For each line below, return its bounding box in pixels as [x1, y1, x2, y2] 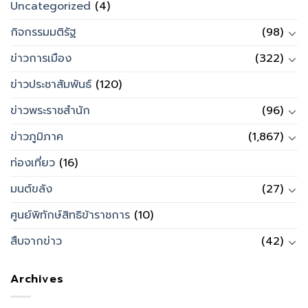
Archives [10, 271, 64, 288]
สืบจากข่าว [10, 233, 62, 250]
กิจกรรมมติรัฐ [10, 24, 76, 41]
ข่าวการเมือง [10, 50, 71, 67]
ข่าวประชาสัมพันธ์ [10, 76, 91, 93]
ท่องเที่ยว [10, 155, 55, 172]
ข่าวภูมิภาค [10, 129, 63, 146]
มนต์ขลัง [10, 181, 52, 198]
